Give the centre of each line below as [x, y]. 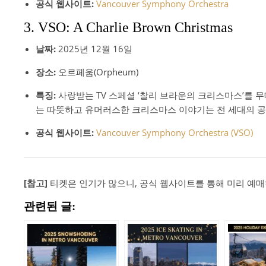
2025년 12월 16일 [94, 49]
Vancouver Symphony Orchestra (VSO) [175, 132]
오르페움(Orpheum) [97, 72]
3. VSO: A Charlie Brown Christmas [128, 27]
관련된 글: [50, 206]
